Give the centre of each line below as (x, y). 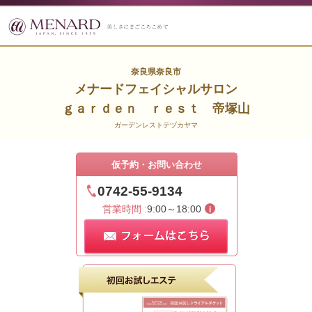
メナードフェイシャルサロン (156, 89)
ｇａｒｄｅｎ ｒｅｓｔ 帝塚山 (156, 109)
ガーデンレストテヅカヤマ (156, 125)
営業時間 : (124, 209)
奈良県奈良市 (156, 72)
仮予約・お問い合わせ (157, 165)
